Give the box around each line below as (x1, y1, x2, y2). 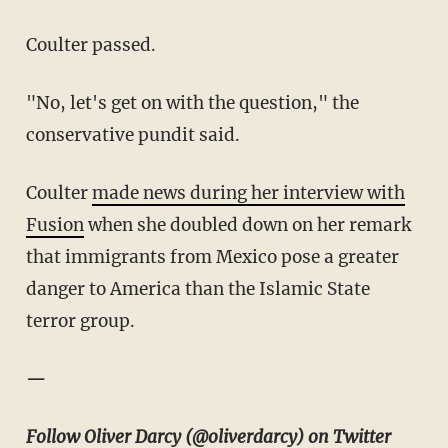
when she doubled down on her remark (83, 213, 411, 236)
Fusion (25, 213, 84, 236)
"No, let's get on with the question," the (25, 91, 359, 114)
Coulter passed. (25, 33, 156, 56)
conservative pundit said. (25, 123, 240, 146)
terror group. (25, 309, 135, 332)
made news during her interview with (91, 181, 405, 204)
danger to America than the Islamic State (25, 277, 370, 300)
